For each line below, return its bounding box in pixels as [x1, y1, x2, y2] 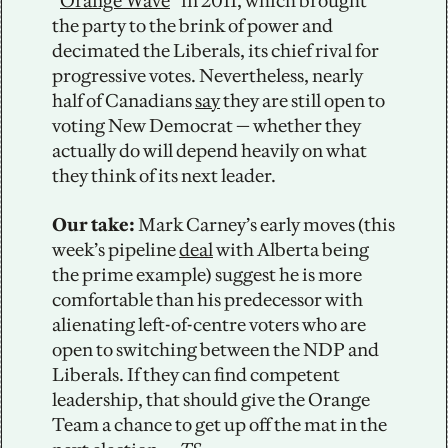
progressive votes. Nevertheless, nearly [52, 64, 363, 88]
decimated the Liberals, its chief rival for [52, 39, 379, 63]
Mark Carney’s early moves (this [138, 213, 395, 237]
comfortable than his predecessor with [52, 288, 363, 312]
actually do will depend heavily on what [52, 139, 367, 163]
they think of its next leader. [52, 164, 276, 188]
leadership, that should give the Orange [52, 388, 370, 412]
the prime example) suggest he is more [52, 263, 362, 287]
